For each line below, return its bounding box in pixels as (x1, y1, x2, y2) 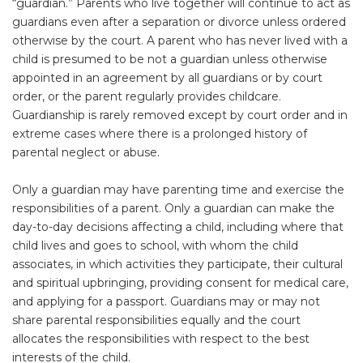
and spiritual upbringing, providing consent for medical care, (12, 275, 348, 290)
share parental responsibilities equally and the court (12, 313, 301, 327)
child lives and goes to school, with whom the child (12, 238, 298, 253)
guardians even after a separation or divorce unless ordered (12, 15, 346, 29)
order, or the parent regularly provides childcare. (12, 89, 281, 104)
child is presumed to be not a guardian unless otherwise (12, 52, 327, 66)
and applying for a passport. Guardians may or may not (12, 294, 320, 309)
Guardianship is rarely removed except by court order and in (12, 108, 348, 122)
